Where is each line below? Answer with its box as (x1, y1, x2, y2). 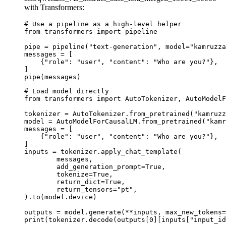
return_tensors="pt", (24, 185, 56, 193)
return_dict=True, (24, 178, 56, 186)
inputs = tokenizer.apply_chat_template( (24, 147, 182, 155)
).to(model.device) (24, 193, 97, 201)
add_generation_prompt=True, (24, 162, 56, 171)
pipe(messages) (24, 73, 81, 81)
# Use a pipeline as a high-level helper (24, 20, 182, 28)
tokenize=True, (24, 170, 56, 178)
